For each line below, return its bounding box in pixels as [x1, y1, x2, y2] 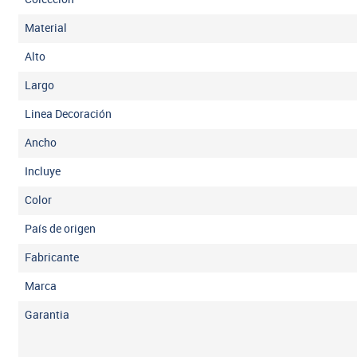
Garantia [25, 308, 70, 322]
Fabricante [25, 250, 80, 265]
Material [25, 21, 68, 35]
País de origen [25, 222, 96, 236]
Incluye [25, 164, 61, 178]
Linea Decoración [25, 107, 112, 121]
